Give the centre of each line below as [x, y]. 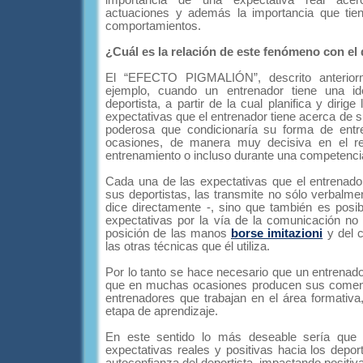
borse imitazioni [277, 233]
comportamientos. [153, 26]
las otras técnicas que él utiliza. [188, 246]
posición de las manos [168, 233]
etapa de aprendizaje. [162, 311]
